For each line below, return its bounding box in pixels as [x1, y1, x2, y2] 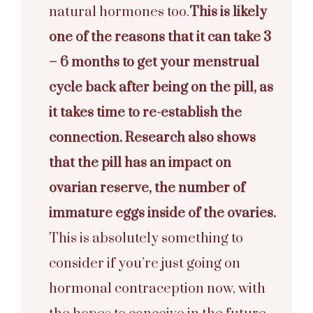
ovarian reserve [49, 179, 149, 197]
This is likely [189, 3, 267, 21]
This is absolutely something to [49, 229, 243, 247]
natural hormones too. [49, 3, 189, 21]
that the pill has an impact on [49, 154, 231, 172]
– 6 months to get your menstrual [49, 53, 259, 71]
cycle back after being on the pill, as [49, 78, 273, 96]
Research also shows [125, 129, 256, 147]
